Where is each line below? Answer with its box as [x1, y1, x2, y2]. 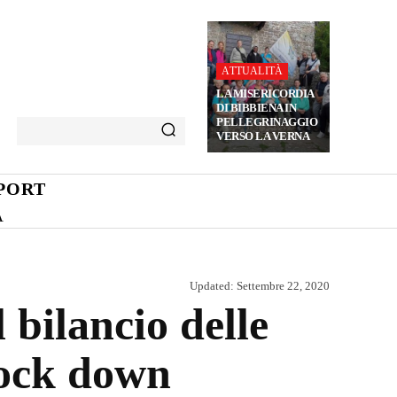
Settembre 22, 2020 [237, 278, 330, 292]
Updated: [190, 278, 234, 292]
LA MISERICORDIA [216, 87, 315, 100]
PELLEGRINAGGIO [216, 115, 318, 128]
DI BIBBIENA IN [216, 101, 297, 114]
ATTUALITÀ [222, 65, 284, 77]
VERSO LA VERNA [216, 129, 310, 143]
